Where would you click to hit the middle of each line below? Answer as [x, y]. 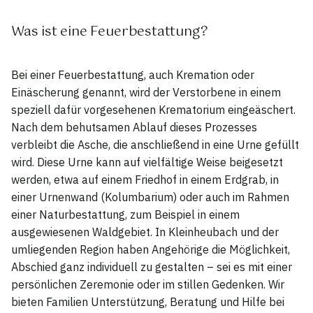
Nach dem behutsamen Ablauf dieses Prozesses [134, 127]
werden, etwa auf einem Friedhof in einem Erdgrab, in [145, 179]
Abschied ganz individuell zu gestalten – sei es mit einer [152, 267]
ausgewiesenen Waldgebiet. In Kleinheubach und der [145, 232]
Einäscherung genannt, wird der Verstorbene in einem [146, 92]
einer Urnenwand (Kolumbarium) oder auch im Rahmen [150, 197]
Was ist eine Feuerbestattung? [110, 31]
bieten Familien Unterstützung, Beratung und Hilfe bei [148, 301]
